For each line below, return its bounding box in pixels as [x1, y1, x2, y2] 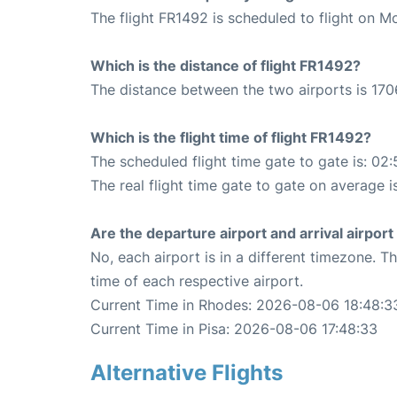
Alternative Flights [90, 360, 283, 386]
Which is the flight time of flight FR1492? [90, 128, 371, 147]
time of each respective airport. [90, 272, 303, 291]
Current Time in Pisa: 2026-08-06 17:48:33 [90, 320, 378, 339]
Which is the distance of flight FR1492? [90, 57, 361, 75]
